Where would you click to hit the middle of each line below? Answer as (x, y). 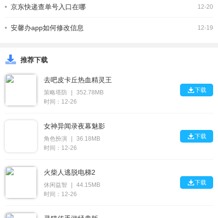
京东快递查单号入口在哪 (48, 7)
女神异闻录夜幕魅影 (74, 126)
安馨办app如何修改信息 (47, 28)
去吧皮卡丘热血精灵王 (78, 80)
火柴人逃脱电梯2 (70, 173)
